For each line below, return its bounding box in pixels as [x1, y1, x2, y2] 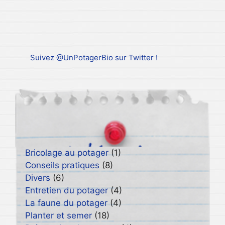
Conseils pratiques [25, 160, 99, 170]
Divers [25, 172, 50, 183]
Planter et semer [25, 210, 92, 220]
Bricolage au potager [25, 147, 108, 158]
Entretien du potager [25, 185, 108, 195]
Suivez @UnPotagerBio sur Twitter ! [30, 52, 158, 62]
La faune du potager [25, 197, 107, 208]
